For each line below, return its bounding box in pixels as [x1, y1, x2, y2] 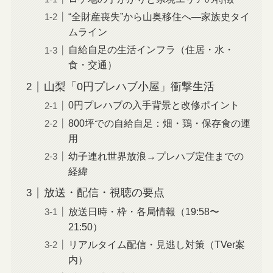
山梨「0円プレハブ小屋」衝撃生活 [43, 80, 214, 93]
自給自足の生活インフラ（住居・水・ [68, 44, 234, 55]
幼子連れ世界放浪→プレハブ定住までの [68, 150, 244, 161]
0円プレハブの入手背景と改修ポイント [68, 99, 239, 111]
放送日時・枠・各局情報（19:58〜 [68, 205, 219, 217]
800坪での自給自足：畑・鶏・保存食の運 [68, 117, 250, 129]
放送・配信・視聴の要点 [43, 186, 165, 199]
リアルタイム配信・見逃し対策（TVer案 [68, 238, 245, 250]
